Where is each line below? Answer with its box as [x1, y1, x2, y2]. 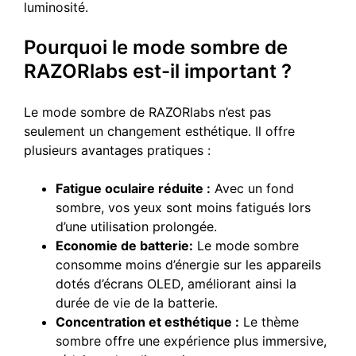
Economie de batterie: [56, 237, 193, 253]
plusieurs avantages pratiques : [24, 141, 211, 158]
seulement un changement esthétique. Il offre [24, 122, 295, 139]
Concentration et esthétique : [56, 313, 239, 330]
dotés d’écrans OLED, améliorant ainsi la [56, 275, 296, 292]
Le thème [239, 313, 299, 330]
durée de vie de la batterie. [56, 294, 218, 311]
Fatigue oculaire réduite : [56, 180, 211, 196]
